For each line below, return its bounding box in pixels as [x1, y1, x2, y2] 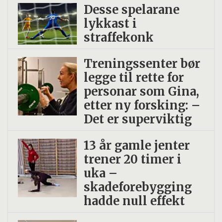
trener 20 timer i [83, 152, 181, 166]
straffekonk [83, 30, 154, 45]
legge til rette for [83, 70, 184, 85]
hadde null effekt [83, 193, 185, 208]
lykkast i [83, 16, 137, 31]
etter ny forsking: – [83, 98, 200, 112]
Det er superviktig [83, 111, 192, 126]
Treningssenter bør [83, 56, 200, 71]
